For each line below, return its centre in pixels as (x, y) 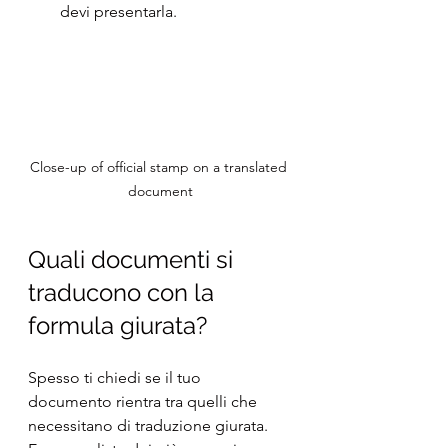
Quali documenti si (133, 260)
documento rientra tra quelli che (144, 402)
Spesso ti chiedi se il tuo (116, 378)
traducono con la (124, 293)
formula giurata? (117, 326)
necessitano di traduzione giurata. (150, 426)
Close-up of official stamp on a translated (160, 167)
